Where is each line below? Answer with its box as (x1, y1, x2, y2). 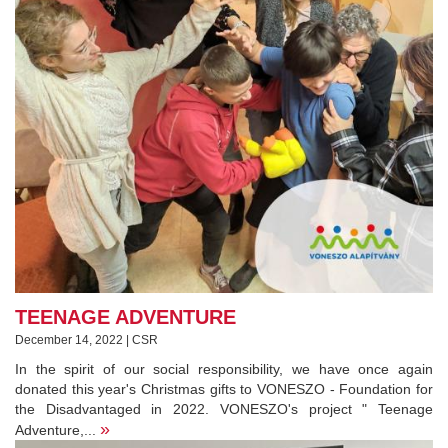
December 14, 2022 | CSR (15, 332, 158, 347)
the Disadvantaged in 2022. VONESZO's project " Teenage (15, 400, 433, 417)
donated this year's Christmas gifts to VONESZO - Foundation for (15, 380, 433, 397)
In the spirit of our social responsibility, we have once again (15, 360, 433, 377)
